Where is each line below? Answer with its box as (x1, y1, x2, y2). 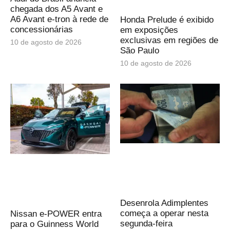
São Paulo (120, 46, 159, 56)
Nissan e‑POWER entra (10, 208, 102, 219)
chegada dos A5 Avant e (10, 4, 103, 14)
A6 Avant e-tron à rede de (10, 14, 108, 24)
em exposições (120, 25, 178, 35)
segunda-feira (120, 219, 172, 229)
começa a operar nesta (120, 208, 208, 219)
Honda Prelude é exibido (120, 15, 214, 25)
